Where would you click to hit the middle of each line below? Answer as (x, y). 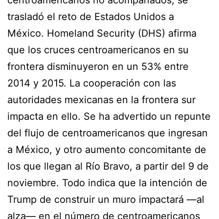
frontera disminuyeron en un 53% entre (98, 66)
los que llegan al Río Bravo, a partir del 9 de (108, 166)
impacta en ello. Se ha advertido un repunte (109, 116)
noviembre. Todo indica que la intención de (107, 183)
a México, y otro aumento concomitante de (107, 149)
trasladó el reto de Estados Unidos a (91, 16)
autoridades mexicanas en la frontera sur (101, 99)
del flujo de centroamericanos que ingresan (108, 133)
